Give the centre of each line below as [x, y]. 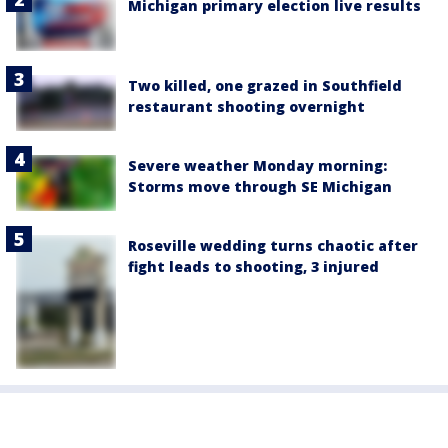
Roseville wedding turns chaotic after [273, 246]
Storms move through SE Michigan [260, 187]
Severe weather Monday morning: [257, 166]
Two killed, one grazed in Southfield [265, 85]
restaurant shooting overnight [246, 106]
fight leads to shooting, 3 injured [253, 267]
